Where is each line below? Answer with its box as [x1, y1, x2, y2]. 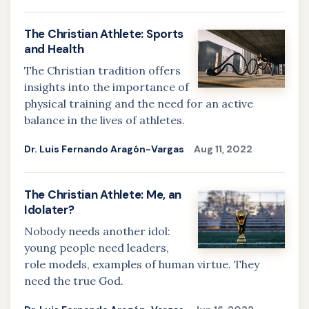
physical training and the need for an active [24, 97, 253, 110]
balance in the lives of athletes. [24, 113, 185, 127]
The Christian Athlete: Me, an [24, 187, 182, 202]
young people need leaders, [24, 241, 169, 255]
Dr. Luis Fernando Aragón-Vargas [24, 143, 184, 155]
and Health [24, 41, 84, 57]
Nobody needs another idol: [24, 224, 170, 238]
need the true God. [24, 274, 123, 288]
